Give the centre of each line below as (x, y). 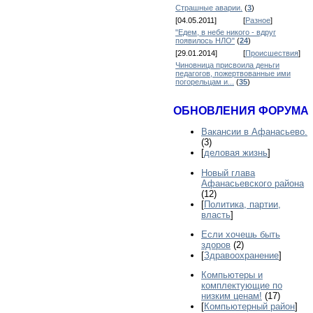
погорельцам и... (205, 82)
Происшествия (272, 53)
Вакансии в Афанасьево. (254, 132)
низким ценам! (232, 296)
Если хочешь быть (241, 234)
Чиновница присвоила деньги (227, 65)
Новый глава (228, 173)
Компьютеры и (232, 275)
